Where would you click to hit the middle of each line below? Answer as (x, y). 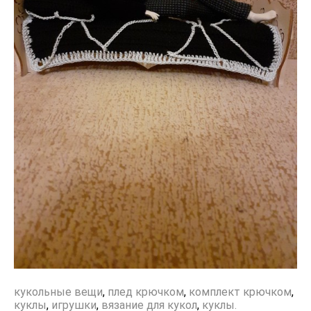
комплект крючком (240, 292)
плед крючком (146, 292)
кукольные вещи (58, 292)
